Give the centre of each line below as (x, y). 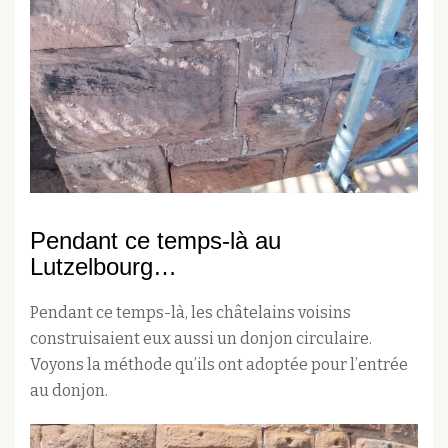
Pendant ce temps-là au (155, 241)
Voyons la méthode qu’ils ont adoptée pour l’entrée (219, 365)
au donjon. (69, 391)
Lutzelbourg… (103, 267)
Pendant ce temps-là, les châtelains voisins (190, 313)
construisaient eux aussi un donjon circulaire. (201, 339)
